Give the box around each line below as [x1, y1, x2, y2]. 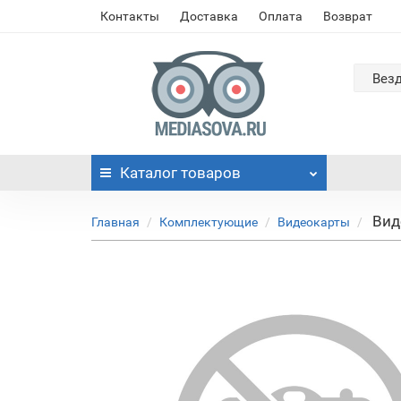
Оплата [259, 9, 303, 23]
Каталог [120, 164, 177, 182]
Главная [91, 215, 140, 229]
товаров [177, 164, 241, 182]
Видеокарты [277, 215, 350, 229]
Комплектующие [159, 215, 258, 229]
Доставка [180, 9, 238, 23]
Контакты [100, 9, 159, 23]
